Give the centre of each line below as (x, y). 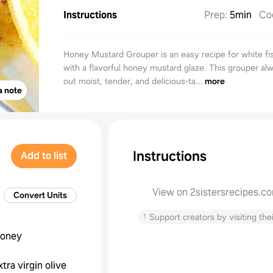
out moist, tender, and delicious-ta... (133, 81)
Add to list (44, 156)
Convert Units (40, 195)
